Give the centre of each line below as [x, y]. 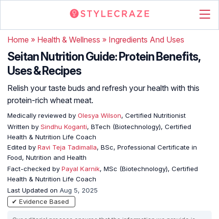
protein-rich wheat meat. [50, 100]
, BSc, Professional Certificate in [147, 147]
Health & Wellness [69, 40]
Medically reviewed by [42, 115]
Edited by [22, 147]
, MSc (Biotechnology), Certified [149, 169]
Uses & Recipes [44, 71]
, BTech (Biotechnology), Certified [139, 127]
